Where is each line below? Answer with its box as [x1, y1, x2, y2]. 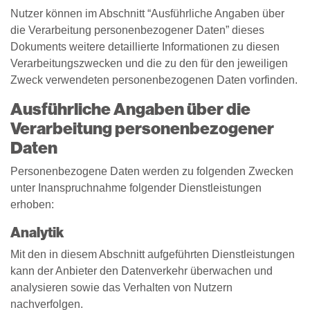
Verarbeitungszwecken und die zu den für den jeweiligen [10, 57, 288, 69]
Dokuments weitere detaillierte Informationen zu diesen [10, 41, 280, 53]
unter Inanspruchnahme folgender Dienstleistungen [10, 182, 262, 194]
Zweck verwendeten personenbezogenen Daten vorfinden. [10, 74, 298, 86]
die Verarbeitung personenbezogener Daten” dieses [10, 24, 264, 36]
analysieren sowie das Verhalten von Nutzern [10, 282, 232, 293]
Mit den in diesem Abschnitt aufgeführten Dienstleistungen [10, 248, 295, 260]
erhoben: [10, 199, 54, 210]
